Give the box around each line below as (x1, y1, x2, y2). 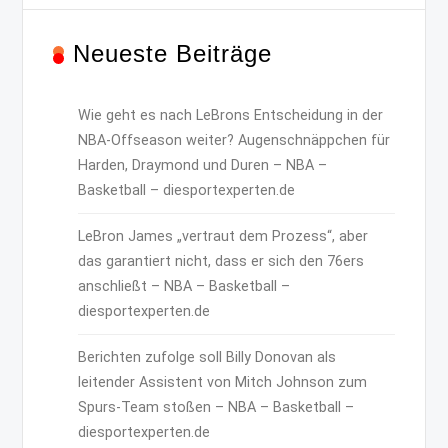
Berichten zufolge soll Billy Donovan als (78, 348, 337, 366)
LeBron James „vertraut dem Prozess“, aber (78, 227, 369, 245)
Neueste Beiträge (73, 39, 273, 67)
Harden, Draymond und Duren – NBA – (78, 156, 328, 174)
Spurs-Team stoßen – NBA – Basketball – (78, 398, 355, 416)
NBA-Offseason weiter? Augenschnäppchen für (78, 131, 391, 149)
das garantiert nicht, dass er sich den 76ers (78, 252, 365, 270)
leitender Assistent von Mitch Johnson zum (78, 373, 368, 391)
